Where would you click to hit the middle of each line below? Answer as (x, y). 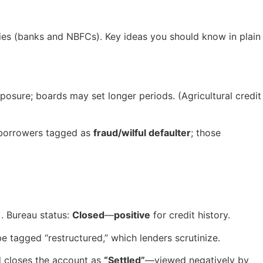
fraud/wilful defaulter (142, 132)
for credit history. (190, 215)
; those (206, 132)
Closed (88, 215)
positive (132, 215)
